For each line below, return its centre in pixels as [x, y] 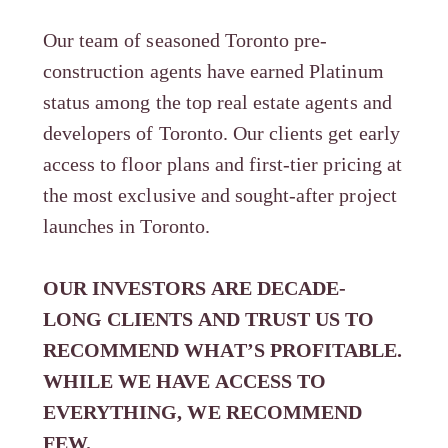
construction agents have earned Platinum [213, 71]
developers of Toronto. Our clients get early [221, 133]
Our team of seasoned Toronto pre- [185, 40]
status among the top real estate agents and [217, 102]
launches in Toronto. [126, 226]
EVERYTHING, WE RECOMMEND [202, 412]
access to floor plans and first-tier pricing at [222, 164]
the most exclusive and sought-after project [220, 195]
